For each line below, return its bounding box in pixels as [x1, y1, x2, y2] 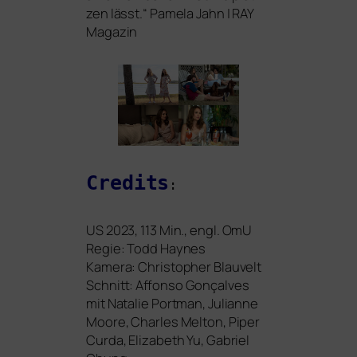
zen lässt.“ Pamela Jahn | [86, 4, 233, 22]
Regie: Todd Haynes [86, 239, 206, 258]
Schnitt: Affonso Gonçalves [86, 276, 249, 295]
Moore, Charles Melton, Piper [86, 312, 261, 331]
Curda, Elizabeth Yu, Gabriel [86, 331, 250, 350]
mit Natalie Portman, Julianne [86, 294, 259, 313]
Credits [86, 171, 170, 195]
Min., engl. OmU [156, 221, 253, 240]
